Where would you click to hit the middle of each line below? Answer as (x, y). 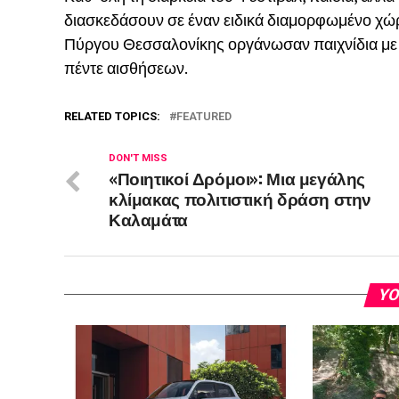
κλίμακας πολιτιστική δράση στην (240, 198)
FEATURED (204, 116)
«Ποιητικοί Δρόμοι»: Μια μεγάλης (237, 177)
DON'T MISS (138, 158)
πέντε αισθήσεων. (126, 68)
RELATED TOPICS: (112, 116)
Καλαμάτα (148, 218)
